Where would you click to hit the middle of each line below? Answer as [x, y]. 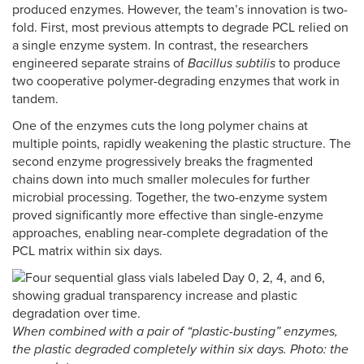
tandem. [35, 99]
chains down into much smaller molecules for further [161, 180]
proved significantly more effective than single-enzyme [168, 215]
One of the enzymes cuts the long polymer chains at [160, 126]
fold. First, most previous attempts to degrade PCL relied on [180, 28]
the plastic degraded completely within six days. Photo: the [180, 349]
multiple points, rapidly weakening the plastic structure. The [182, 144]
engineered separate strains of [100, 63]
